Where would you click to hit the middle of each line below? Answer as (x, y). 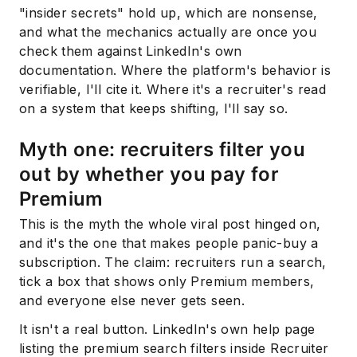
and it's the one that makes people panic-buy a (169, 243)
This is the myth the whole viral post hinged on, (170, 224)
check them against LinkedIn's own (131, 51)
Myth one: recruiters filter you (162, 149)
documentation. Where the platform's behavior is (175, 70)
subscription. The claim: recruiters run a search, (173, 263)
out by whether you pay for (149, 174)
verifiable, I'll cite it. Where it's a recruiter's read (173, 89)
